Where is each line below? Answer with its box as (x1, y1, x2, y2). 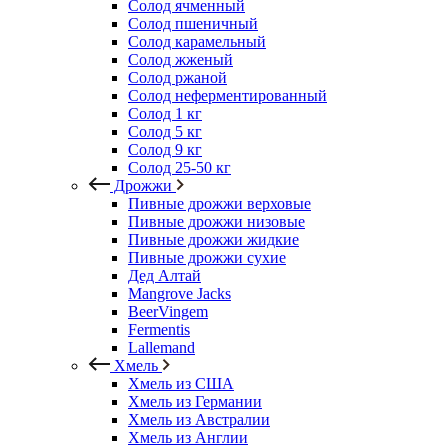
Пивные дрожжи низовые (128, 213, 305, 230)
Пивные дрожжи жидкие (128, 231, 299, 248)
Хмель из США (128, 375, 234, 392)
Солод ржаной (128, 69, 227, 86)
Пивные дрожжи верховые (128, 195, 311, 212)
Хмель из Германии (128, 393, 262, 410)
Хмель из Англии (128, 429, 248, 446)
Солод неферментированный (128, 87, 327, 104)
